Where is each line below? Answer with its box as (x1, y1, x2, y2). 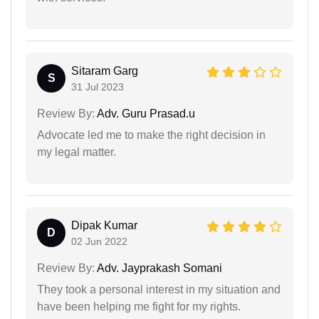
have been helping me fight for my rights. (37, 300, 241, 313)
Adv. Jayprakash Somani (95, 262, 222, 275)
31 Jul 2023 (71, 81, 124, 93)
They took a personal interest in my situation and (37, 283, 281, 296)
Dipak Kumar (71, 219, 137, 232)
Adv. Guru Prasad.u (95, 108, 195, 120)
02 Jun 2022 (71, 236, 127, 248)
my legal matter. (37, 146, 116, 159)
